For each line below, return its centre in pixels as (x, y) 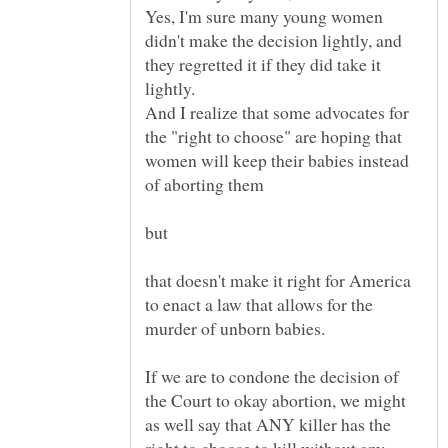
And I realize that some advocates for (277, 111)
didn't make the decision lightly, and (273, 39)
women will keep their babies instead (277, 159)
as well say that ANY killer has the (268, 423)
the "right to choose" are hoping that (273, 135)
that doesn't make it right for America (278, 279)
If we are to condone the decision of (272, 375)
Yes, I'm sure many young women (264, 15)
